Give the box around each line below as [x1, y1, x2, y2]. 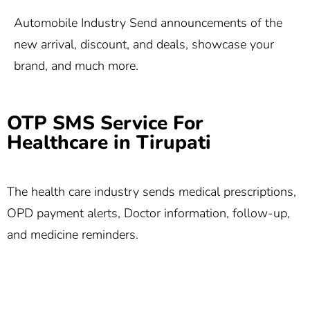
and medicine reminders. [7, 226, 138, 244]
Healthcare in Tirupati [7, 129, 211, 156]
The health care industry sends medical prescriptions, [7, 183, 296, 201]
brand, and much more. [14, 57, 138, 75]
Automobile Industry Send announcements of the [14, 15, 282, 32]
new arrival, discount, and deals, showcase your [14, 36, 274, 53]
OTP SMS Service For [7, 109, 203, 136]
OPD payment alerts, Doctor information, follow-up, [7, 205, 290, 222]
